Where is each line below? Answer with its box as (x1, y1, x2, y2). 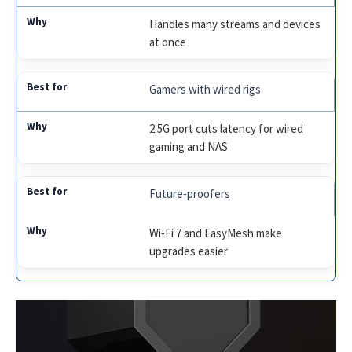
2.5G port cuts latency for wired (149, 120, 304, 136)
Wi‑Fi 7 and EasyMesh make (149, 225, 283, 240)
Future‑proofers (149, 185, 231, 201)
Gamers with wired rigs (149, 81, 262, 97)
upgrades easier (149, 243, 229, 258)
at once (149, 34, 187, 49)
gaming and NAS (149, 138, 229, 154)
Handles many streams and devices (149, 16, 321, 31)
